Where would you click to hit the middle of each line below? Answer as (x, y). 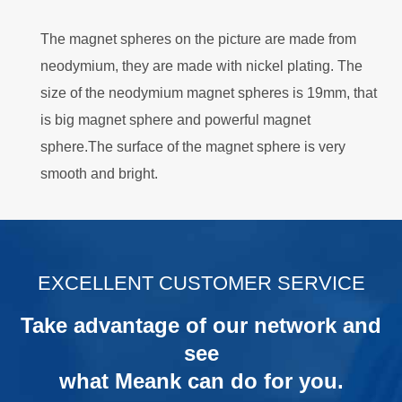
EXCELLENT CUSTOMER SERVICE (201, 284)
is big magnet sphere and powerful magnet (175, 120)
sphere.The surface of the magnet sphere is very (192, 147)
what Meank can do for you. (201, 381)
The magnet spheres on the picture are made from (198, 39)
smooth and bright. (99, 174)
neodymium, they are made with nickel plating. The (201, 66)
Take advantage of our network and (201, 326)
